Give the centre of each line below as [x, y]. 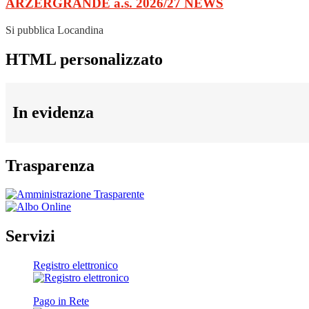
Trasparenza [50, 165]
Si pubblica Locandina [54, 30]
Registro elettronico [76, 266]
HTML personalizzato [84, 59]
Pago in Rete [61, 301]
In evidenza [53, 112]
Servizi [30, 236]
